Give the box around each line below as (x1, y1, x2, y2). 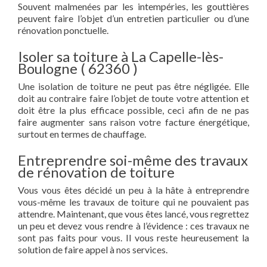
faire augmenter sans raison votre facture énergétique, (18, 116, 249, 128)
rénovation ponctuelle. (18, 24, 108, 36)
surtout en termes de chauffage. (18, 128, 146, 139)
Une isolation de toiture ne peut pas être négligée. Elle (18, 80, 249, 92)
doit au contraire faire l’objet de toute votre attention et (18, 92, 249, 104)
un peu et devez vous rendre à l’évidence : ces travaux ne (18, 220, 249, 231)
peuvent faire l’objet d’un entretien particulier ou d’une (18, 13, 249, 24)
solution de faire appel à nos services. (18, 244, 167, 255)
